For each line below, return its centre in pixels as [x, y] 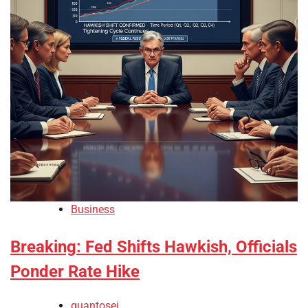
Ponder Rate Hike [75, 272]
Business [93, 210]
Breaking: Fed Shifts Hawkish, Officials [154, 247]
